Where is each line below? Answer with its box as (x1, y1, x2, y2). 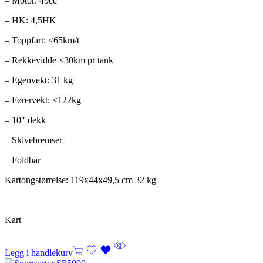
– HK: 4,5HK (5, 15, 56, 26)
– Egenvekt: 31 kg (5, 75, 73, 86)
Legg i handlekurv (5, 248, 73, 258)
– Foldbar (5, 155, 41, 166)
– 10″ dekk (5, 115, 46, 126)
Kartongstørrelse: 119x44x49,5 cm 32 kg (5, 175, 156, 186)
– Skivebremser (5, 135, 62, 146)
